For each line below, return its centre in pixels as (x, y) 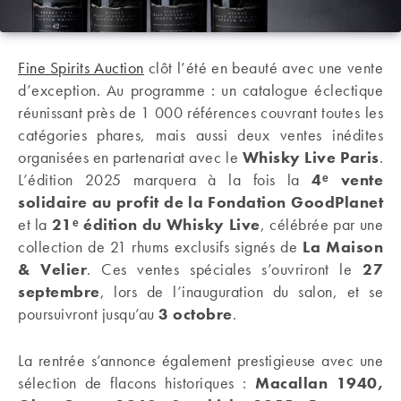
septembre (59, 291)
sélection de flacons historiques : (137, 382)
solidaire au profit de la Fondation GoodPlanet (200, 201)
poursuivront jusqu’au (88, 313)
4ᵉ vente (347, 179)
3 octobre (196, 313)
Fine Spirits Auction (81, 67)
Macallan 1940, (320, 382)
